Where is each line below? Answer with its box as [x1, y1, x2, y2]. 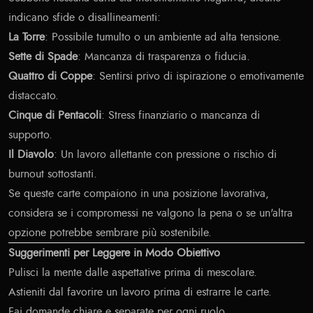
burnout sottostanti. [8, 168, 97, 180]
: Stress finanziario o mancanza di [101, 110, 260, 122]
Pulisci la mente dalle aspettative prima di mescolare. [8, 267, 257, 279]
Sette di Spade [8, 51, 78, 63]
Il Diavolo [8, 149, 54, 161]
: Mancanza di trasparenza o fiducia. [78, 51, 250, 63]
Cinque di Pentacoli [8, 110, 101, 122]
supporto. [8, 129, 52, 141]
